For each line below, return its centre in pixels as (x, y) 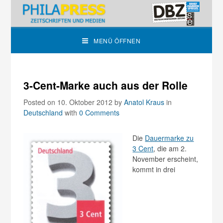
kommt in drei (154, 169)
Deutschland (43, 113)
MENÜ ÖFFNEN (117, 41)
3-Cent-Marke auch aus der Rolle (106, 85)
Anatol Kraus (144, 102)
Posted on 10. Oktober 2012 (69, 102)
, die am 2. (170, 149)
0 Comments (100, 113)
